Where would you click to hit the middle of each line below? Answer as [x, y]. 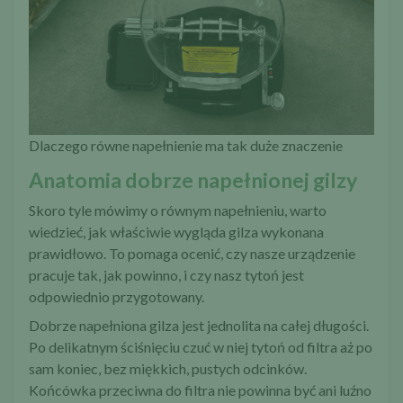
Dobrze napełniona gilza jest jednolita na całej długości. [199, 326]
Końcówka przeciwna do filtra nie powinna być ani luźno [200, 390]
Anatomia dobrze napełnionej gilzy [193, 180]
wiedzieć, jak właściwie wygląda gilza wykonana [176, 232]
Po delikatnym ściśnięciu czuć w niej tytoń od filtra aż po [201, 347]
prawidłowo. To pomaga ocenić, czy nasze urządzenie [192, 254]
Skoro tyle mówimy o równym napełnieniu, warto [178, 210]
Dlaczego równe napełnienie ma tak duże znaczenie [186, 146]
